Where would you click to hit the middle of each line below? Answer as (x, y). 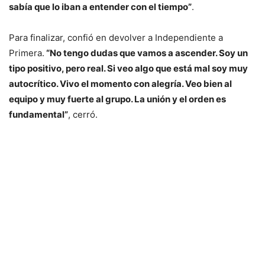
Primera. (27, 53)
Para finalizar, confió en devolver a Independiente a (116, 38)
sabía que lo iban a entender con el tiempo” (100, 7)
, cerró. (83, 115)
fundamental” (38, 115)
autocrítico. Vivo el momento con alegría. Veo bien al (120, 84)
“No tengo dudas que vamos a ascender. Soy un (146, 53)
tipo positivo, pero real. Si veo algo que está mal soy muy (128, 69)
